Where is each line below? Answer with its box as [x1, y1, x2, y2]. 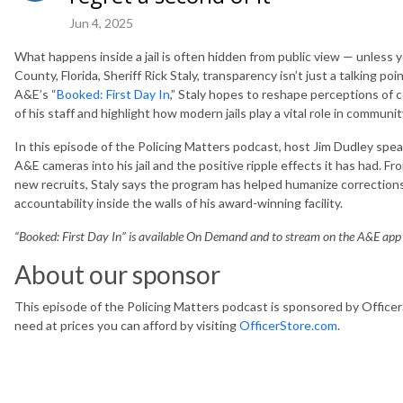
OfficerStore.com [239, 317, 337, 333]
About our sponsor [14, 258, 220, 290]
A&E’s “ [14, 85, 57, 102]
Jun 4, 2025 [69, 14, 133, 31]
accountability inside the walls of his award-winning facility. [14, 194, 343, 210]
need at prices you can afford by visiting [14, 317, 239, 333]
